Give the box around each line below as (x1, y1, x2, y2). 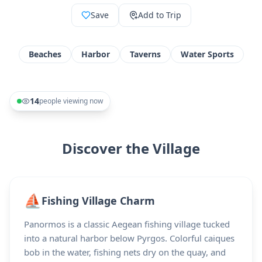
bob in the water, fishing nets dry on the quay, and (24, 246, 226, 258)
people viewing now (39, 96, 103, 106)
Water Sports (180, 49, 234, 60)
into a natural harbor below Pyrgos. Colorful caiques (24, 232, 235, 244)
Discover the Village (62, 139, 200, 158)
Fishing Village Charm (42, 194, 155, 208)
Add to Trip (137, 9, 181, 20)
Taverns (129, 49, 161, 60)
